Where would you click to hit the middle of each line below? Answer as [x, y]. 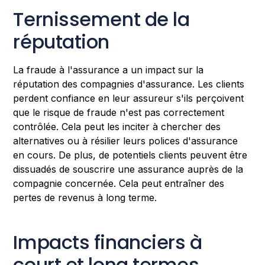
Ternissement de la [101, 20]
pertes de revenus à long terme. [85, 198]
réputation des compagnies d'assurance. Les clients [129, 84]
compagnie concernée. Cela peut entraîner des [119, 184]
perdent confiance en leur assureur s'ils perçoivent [129, 98]
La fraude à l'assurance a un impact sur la [109, 70]
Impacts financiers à [108, 243]
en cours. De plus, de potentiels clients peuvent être [130, 155]
